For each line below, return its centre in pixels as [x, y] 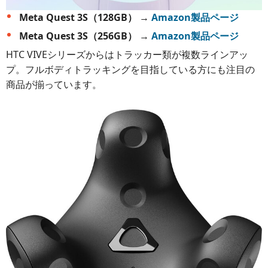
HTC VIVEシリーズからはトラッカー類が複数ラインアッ [127, 54]
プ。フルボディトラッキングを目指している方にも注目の [130, 69]
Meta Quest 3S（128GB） [78, 17]
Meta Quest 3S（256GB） [78, 36]
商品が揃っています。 [54, 84]
